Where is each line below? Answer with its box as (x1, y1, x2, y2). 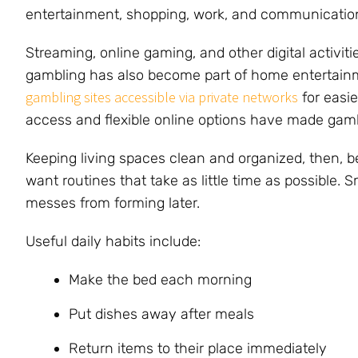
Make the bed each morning (69, 270, 252, 288)
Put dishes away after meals (69, 304, 254, 323)
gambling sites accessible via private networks (26, 87, 298, 106)
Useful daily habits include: (26, 232, 201, 250)
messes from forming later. (26, 193, 200, 212)
